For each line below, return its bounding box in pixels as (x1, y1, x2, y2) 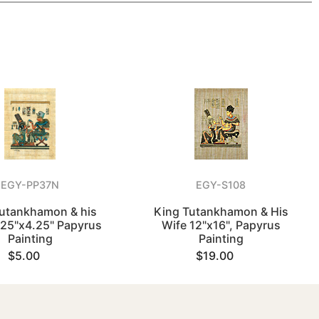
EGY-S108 (196, 179, 246, 191)
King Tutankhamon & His (153, 204, 288, 219)
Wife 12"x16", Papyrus (161, 218, 281, 232)
